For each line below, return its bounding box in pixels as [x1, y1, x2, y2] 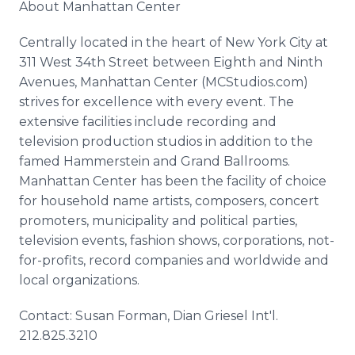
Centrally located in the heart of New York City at [19, 35, 328, 50]
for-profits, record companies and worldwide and [19, 253, 329, 268]
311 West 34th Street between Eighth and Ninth [19, 55, 323, 70]
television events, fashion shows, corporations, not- [19, 233, 334, 248]
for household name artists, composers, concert [19, 193, 319, 208]
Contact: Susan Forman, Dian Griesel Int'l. [19, 308, 278, 323]
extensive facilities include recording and [19, 114, 277, 129]
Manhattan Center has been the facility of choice [19, 174, 326, 189]
